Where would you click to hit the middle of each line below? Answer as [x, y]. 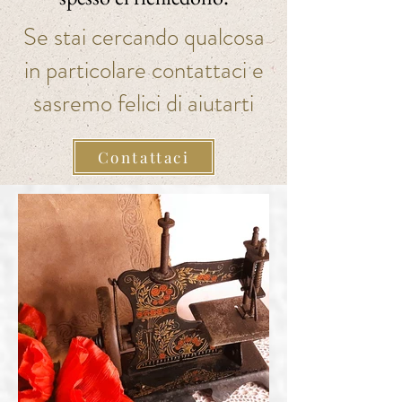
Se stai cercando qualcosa [144, 36]
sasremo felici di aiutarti [144, 103]
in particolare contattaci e [144, 70]
